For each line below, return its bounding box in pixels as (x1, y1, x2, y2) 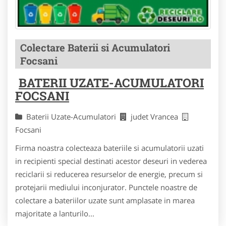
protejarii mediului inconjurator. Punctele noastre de (15, 182, 197, 193)
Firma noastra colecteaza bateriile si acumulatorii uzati (15, 143, 204, 153)
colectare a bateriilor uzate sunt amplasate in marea (15, 195, 195, 206)
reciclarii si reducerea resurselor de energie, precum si (15, 169, 203, 180)
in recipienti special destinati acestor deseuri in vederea (15, 156, 207, 166)
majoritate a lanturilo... (15, 208, 94, 219)
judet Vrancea (131, 111, 182, 122)
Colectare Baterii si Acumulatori (20, 41, 170, 54)
